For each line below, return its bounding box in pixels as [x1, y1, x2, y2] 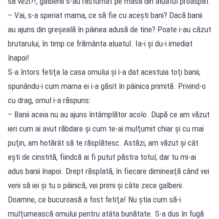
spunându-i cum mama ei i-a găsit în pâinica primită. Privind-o [8, 81, 206, 91]
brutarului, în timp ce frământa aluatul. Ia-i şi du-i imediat [8, 38, 193, 48]
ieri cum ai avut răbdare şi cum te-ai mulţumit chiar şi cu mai [8, 123, 204, 133]
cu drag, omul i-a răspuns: [8, 95, 90, 105]
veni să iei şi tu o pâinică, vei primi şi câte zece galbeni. [8, 180, 184, 190]
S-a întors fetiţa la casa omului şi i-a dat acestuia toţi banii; [8, 66, 200, 77]
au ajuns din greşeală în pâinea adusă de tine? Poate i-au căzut [8, 24, 211, 34]
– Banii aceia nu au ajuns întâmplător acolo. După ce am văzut [8, 109, 210, 119]
